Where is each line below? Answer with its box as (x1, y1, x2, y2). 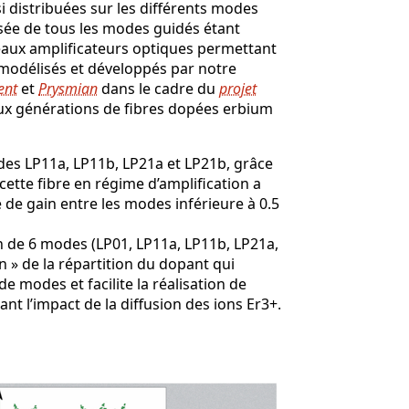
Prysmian (38, 78, 98, 99)
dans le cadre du (98, 78, 219, 99)
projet (219, 78, 257, 99)
